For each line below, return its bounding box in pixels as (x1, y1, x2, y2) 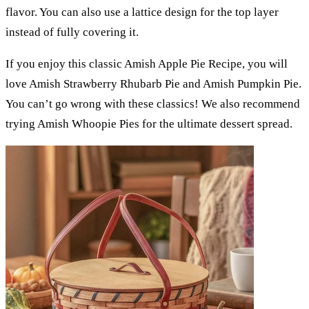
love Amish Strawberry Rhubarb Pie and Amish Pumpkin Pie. (6, 77, 301, 91)
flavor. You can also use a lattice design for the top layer (6, 6, 279, 19)
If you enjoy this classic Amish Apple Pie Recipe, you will (6, 57, 288, 71)
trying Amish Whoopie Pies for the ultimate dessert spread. (6, 117, 292, 131)
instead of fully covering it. (6, 26, 139, 39)
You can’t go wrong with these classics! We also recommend (6, 97, 300, 111)
